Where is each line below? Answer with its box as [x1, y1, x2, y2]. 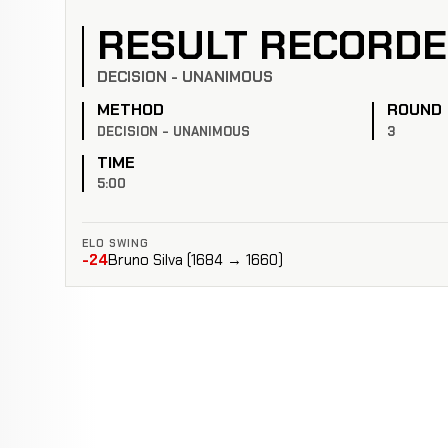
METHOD [96, 99, 164, 121]
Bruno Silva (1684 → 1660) [108, 249, 283, 270]
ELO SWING [82, 235, 149, 250]
